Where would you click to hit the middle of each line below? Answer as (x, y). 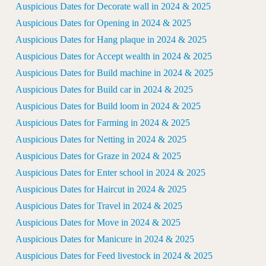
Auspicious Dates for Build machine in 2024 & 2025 (114, 72)
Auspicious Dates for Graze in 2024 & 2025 (98, 156)
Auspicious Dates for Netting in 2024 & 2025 (101, 139)
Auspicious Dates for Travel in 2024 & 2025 (99, 205)
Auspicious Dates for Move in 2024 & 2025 (98, 222)
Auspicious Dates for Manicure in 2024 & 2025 (104, 239)
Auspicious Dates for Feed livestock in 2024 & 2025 (114, 255)
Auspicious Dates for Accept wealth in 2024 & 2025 (113, 56)
